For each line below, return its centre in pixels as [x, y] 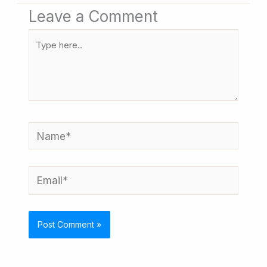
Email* [44, 175]
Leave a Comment [94, 17]
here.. [41, 56]
